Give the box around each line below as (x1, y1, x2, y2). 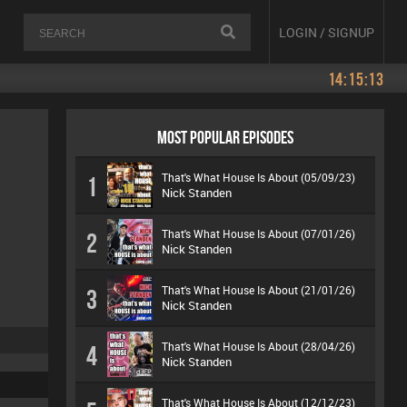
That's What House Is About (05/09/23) (162, 170, 355, 184)
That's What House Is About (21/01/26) (162, 283, 355, 297)
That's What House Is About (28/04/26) (162, 339, 355, 353)
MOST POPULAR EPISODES (157, 127, 293, 147)
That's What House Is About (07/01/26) (162, 226, 355, 241)
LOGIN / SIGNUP (279, 23, 374, 41)
